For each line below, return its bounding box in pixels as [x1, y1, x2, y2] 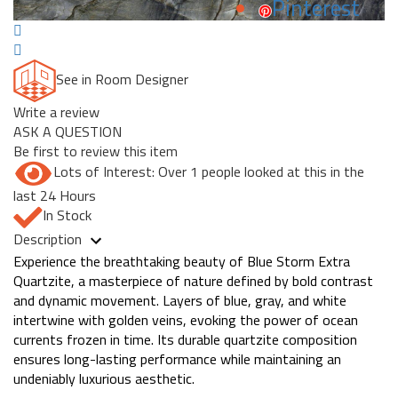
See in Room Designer [56, 68, 188, 91]
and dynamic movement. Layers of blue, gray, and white [13, 289, 346, 311]
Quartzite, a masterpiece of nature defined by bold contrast [13, 269, 373, 291]
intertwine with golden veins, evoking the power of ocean [13, 308, 358, 330]
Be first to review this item [13, 140, 178, 163]
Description [13, 227, 85, 250]
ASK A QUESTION [13, 121, 122, 143]
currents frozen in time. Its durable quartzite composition [13, 328, 357, 350]
